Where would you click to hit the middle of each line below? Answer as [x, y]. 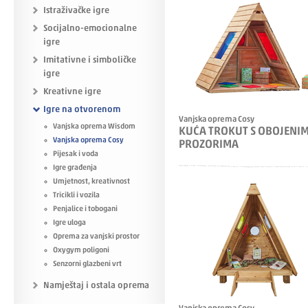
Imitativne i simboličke [90, 60]
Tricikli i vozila [76, 196]
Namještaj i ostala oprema [96, 286]
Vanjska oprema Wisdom [94, 127]
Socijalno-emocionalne [90, 29]
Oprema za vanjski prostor [96, 237]
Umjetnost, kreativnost [91, 182]
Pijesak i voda [76, 154]
